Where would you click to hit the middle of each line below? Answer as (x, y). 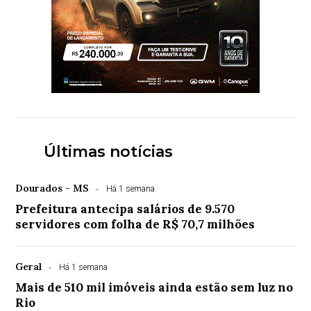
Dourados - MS (52, 188)
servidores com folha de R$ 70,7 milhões (135, 225)
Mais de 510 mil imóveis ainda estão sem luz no (154, 288)
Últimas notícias (108, 152)
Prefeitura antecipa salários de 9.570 (125, 209)
